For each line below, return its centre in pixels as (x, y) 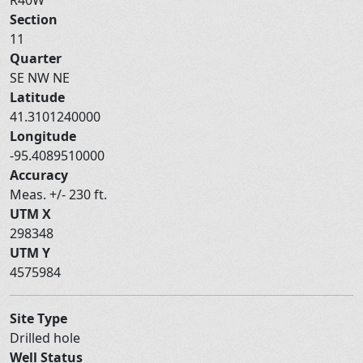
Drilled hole (47, 337)
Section (34, 19)
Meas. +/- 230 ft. (60, 194)
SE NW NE (41, 77)
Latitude (37, 97)
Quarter (36, 58)
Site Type (38, 318)
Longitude (43, 136)
